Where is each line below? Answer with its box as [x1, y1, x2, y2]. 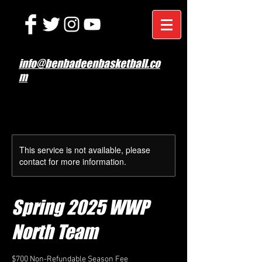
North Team [12, 220, 98, 243]
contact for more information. [19, 156, 126, 167]
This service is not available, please [19, 144, 150, 156]
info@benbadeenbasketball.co [19, 57, 160, 70]
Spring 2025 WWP [12, 196, 149, 219]
